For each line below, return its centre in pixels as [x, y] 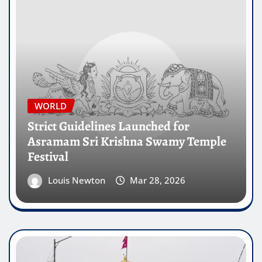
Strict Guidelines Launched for [108, 127]
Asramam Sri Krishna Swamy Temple [127, 142]
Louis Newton [76, 180]
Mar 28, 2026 [158, 180]
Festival [48, 157]
